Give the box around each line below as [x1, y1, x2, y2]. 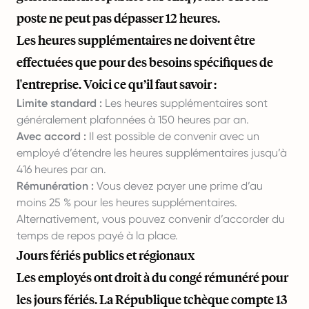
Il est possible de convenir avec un [86, 130, 259, 143]
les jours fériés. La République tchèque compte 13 [17, 291, 287, 308]
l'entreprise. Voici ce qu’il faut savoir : [17, 76, 217, 92]
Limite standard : [17, 97, 102, 110]
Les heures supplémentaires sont [102, 97, 268, 110]
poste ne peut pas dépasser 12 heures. [17, 10, 220, 26]
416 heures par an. [17, 163, 106, 176]
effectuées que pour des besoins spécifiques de [17, 54, 273, 70]
